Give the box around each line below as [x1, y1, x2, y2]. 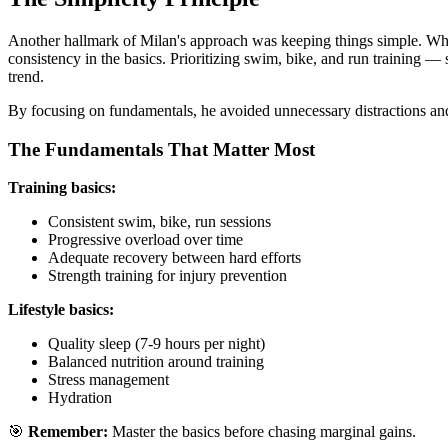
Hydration [48, 389, 112, 407]
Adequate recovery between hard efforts [48, 249, 301, 267]
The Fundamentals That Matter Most [8, 138, 315, 160]
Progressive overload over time [48, 231, 243, 249]
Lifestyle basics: [8, 301, 114, 319]
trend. [8, 67, 44, 85]
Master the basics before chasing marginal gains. [108, 423, 416, 441]
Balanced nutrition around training [48, 353, 264, 371]
